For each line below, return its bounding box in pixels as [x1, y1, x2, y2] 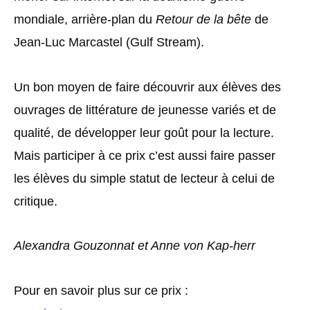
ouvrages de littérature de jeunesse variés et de [14, 102, 276, 117]
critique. [14, 194, 57, 208]
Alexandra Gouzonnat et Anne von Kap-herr [14, 239, 255, 253]
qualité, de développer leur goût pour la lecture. [14, 125, 274, 140]
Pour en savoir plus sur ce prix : [14, 283, 188, 298]
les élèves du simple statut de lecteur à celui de [14, 171, 275, 185]
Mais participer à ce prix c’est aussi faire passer [14, 148, 275, 163]
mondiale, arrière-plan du [14, 12, 152, 26]
